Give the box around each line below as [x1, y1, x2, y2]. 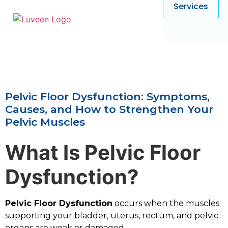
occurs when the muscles [112, 198, 219, 208]
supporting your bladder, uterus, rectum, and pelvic [5, 211, 218, 220]
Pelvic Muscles [5, 116, 85, 128]
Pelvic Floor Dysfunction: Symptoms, [5, 90, 210, 103]
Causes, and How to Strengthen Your [5, 103, 213, 116]
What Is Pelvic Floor [5, 140, 201, 165]
